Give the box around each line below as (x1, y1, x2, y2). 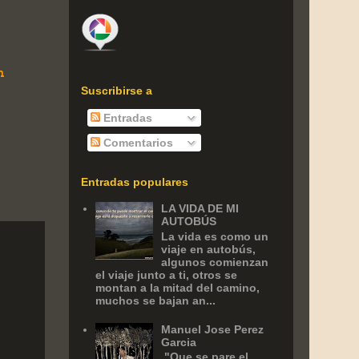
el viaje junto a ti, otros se (95, 268, 237, 282)
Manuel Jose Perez (161, 322, 264, 336)
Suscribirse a (81, 84, 152, 98)
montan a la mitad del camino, (95, 281, 260, 295)
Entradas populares (81, 175, 188, 189)
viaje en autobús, (161, 243, 256, 256)
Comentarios (100, 136, 173, 150)
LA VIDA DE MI (161, 202, 240, 216)
